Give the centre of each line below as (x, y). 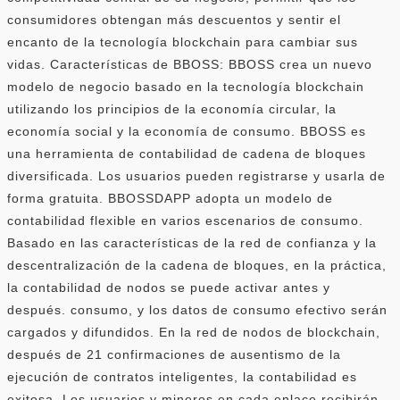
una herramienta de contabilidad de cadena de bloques (187, 153)
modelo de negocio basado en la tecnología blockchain (186, 86)
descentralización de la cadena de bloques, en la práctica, (197, 265)
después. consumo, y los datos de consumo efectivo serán (197, 309)
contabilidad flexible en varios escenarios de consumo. (185, 220)
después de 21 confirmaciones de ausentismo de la (174, 354)
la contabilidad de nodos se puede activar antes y (169, 287)
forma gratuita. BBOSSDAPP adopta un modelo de (170, 198)
